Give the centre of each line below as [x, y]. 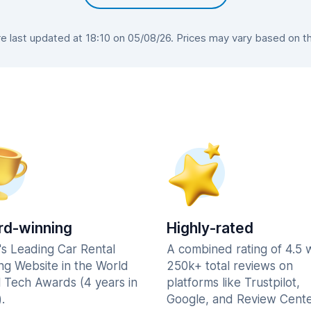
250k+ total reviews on [230, 266]
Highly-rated [210, 228]
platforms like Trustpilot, [233, 283]
